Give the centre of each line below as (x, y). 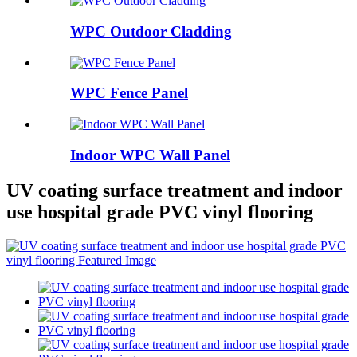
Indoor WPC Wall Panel (150, 155)
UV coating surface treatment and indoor (175, 190)
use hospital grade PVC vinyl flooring (160, 212)
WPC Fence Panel (129, 93)
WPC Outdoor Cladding (151, 31)
